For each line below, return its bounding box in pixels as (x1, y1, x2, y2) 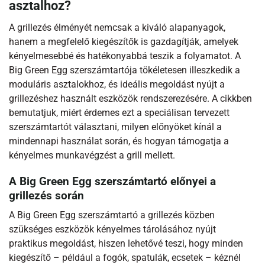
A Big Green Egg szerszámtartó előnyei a (9, 174, 216, 188)
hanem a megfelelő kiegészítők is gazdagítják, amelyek (9, 36, 238, 47)
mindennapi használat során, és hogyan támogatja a (9, 135, 229, 147)
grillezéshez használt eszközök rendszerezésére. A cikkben (9, 93, 252, 104)
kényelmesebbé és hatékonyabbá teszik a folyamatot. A (9, 50, 241, 62)
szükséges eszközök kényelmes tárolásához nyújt (9, 224, 216, 235)
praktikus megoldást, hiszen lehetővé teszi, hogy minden (9, 238, 243, 249)
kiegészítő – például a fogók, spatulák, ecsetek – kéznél (9, 252, 241, 263)
